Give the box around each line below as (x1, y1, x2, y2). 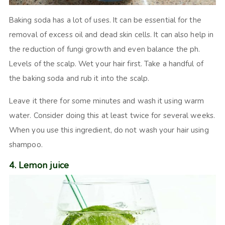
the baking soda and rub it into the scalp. (9, 73, 151, 84)
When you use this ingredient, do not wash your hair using (9, 125, 209, 136)
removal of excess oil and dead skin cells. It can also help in (9, 30, 214, 40)
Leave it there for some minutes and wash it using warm (9, 96, 204, 106)
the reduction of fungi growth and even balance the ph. (9, 44, 200, 55)
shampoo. (9, 140, 43, 150)
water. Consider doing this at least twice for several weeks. (9, 110, 215, 121)
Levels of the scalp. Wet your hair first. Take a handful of (9, 59, 203, 69)
